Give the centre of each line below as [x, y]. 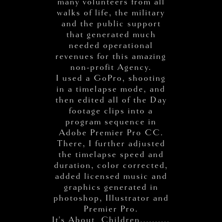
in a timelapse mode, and [111, 89]
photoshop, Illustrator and [111, 198]
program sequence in [111, 121]
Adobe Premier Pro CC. [111, 132]
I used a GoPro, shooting [111, 78]
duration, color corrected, [111, 165]
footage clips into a [111, 111]
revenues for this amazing [111, 56]
